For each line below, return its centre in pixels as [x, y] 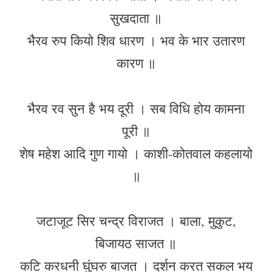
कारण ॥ [136, 63]
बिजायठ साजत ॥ [136, 243]
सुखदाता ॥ [136, 18]
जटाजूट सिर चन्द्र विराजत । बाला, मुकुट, [136, 220]
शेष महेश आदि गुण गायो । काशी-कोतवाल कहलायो [136, 153]
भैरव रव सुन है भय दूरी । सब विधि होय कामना [136, 108]
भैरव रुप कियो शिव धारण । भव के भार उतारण [136, 41]
